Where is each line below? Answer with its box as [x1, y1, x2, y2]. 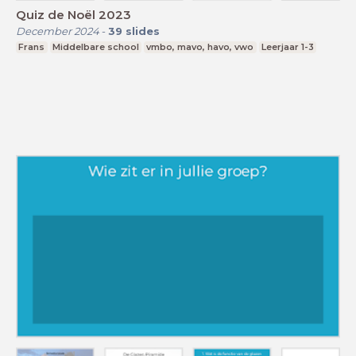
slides [126, 25, 160, 38]
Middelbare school [52, 41, 139, 53]
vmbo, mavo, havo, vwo [146, 41, 254, 53]
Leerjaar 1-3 [261, 41, 315, 53]
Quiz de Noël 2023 [16, 7, 131, 23]
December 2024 [16, 25, 99, 38]
